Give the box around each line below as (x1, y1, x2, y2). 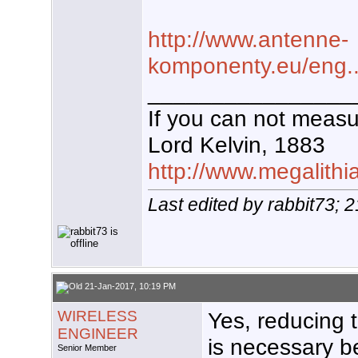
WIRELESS (58, 308, 137, 325)
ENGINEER (58, 325, 138, 343)
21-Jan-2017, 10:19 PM (82, 281, 176, 292)
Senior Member (58, 343, 117, 353)
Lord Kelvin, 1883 (148, 132, 325, 158)
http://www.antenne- (148, 26, 348, 53)
